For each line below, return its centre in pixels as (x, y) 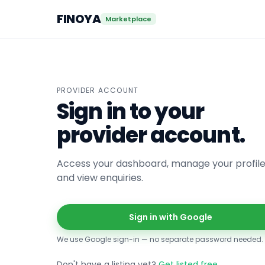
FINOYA (79, 19)
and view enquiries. (100, 178)
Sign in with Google (170, 217)
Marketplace (128, 19)
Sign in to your (131, 112)
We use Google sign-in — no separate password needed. (160, 239)
